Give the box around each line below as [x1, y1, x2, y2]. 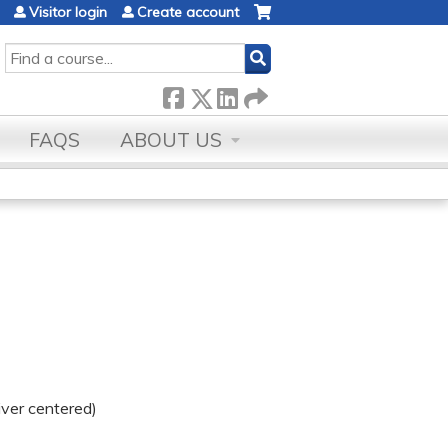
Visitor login [29, 3, 107, 21]
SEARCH [5, 44, 62, 62]
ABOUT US [120, 128, 222, 152]
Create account [137, 3, 239, 21]
